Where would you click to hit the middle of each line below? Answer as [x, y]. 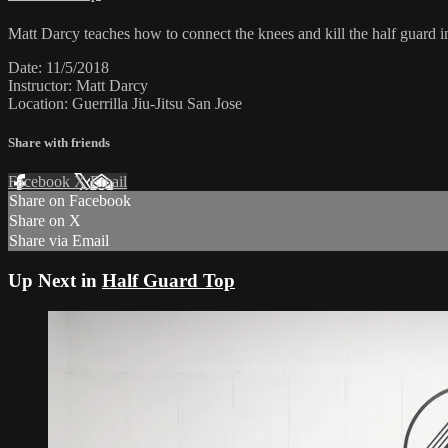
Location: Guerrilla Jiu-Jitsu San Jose [125, 103]
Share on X [45, 221]
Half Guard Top [168, 280]
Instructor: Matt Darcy [78, 85]
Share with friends [59, 143]
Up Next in [55, 280]
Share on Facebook [70, 201]
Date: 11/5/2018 [58, 67]
